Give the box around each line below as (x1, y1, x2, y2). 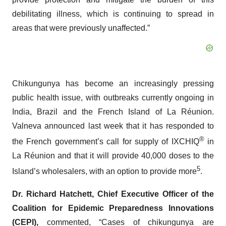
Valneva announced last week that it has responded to (12, 121, 214, 130)
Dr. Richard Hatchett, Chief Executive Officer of (12, 189, 202, 198)
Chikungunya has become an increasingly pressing (12, 79, 214, 88)
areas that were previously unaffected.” (12, 23, 150, 32)
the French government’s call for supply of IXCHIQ (12, 137, 199, 146)
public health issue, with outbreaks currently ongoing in (12, 93, 214, 102)
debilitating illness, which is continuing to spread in (12, 9, 214, 18)
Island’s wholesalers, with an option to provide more (12, 167, 197, 176)
